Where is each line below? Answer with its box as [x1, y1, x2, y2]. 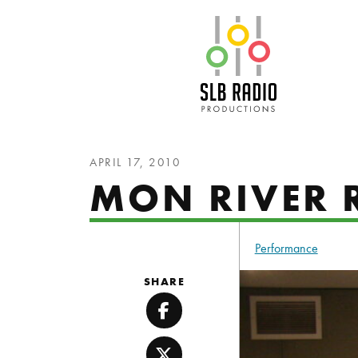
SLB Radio [276, 13, 355, 39]
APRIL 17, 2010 [89, 154, 181, 170]
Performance [254, 240, 318, 257]
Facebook [162, 309, 240, 332]
